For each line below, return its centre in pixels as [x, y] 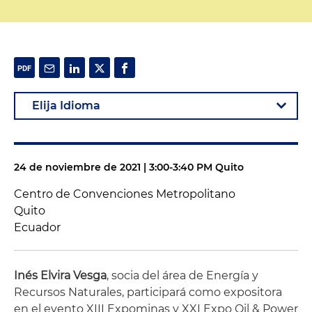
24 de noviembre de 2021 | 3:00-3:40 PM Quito [129, 167]
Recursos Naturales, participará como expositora [148, 292]
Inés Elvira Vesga [60, 275]
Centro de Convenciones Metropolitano [125, 194]
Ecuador [37, 227]
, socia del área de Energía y [182, 275]
